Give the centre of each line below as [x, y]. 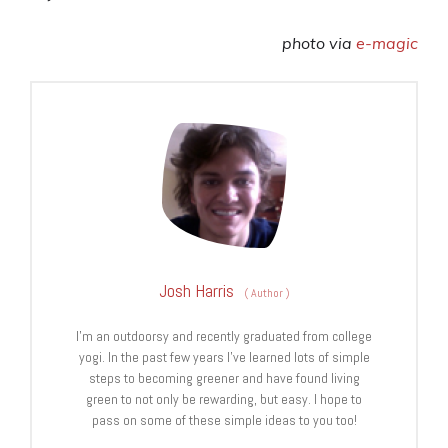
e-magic [387, 42]
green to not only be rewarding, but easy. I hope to [224, 398]
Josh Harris [196, 290]
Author [266, 292]
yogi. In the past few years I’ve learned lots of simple [224, 356]
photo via [319, 42]
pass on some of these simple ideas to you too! [224, 419]
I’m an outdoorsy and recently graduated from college [224, 335]
